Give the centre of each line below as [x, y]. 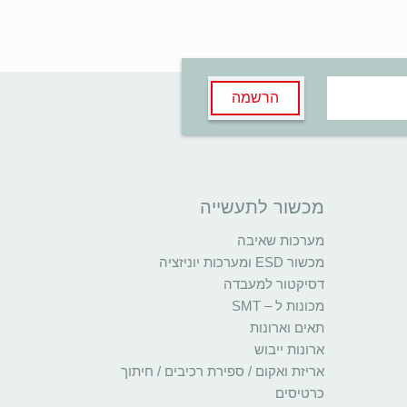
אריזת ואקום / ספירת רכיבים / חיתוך [223, 372]
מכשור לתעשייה [262, 208]
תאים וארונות [287, 328]
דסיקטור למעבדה [274, 284]
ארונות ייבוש [289, 350]
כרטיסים [300, 393]
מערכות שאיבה [281, 241]
